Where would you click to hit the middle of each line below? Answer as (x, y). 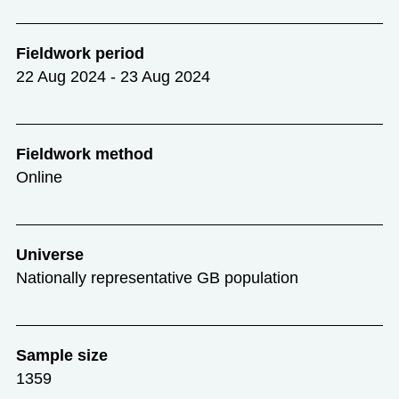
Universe (49, 255)
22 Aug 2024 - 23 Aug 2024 (113, 77)
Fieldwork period (80, 54)
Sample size (61, 356)
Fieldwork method (84, 155)
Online (39, 178)
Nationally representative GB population (157, 278)
